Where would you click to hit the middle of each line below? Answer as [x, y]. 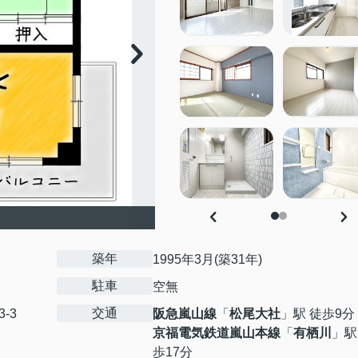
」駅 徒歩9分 [318, 314]
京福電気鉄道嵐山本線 [217, 333]
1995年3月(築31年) [207, 259]
